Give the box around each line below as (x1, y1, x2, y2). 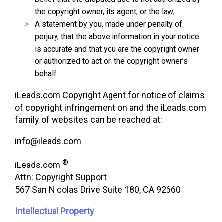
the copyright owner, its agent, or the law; (35, 7, 175, 16)
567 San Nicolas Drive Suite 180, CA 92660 (15, 184, 181, 195)
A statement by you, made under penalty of (35, 19, 182, 29)
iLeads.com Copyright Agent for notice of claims (15, 90, 205, 100)
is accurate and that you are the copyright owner (35, 44, 199, 54)
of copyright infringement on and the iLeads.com (15, 102, 206, 112)
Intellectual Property (15, 206, 94, 216)
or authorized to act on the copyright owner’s (35, 56, 188, 66)
